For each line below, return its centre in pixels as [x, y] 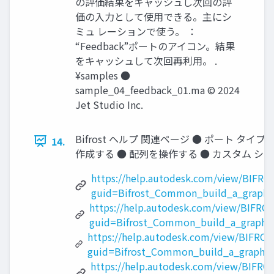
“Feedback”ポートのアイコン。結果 [155, 46]
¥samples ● [103, 75]
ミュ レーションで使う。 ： [136, 31]
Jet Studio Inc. [109, 104]
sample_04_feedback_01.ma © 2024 [157, 90]
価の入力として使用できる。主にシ [154, 16]
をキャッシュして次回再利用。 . [146, 60]
